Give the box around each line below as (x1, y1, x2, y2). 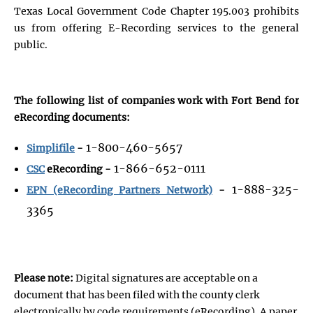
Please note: (14, 271, 75, 284)
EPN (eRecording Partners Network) (27, 183, 212, 196)
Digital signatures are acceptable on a (75, 271, 258, 284)
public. (14, 38, 48, 51)
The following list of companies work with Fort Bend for (14, 94, 299, 107)
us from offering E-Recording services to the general (14, 21, 299, 34)
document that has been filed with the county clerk (14, 288, 259, 301)
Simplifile (27, 141, 75, 154)
